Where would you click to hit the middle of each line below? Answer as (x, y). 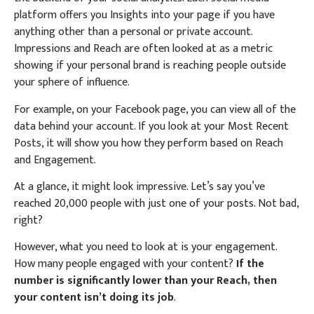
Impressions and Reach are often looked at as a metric (143, 49)
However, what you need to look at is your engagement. (145, 247)
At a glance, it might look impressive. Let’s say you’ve (139, 186)
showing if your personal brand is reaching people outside (150, 66)
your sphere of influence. (72, 83)
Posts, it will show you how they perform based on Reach (149, 143)
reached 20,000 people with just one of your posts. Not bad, (156, 203)
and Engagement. (55, 160)
